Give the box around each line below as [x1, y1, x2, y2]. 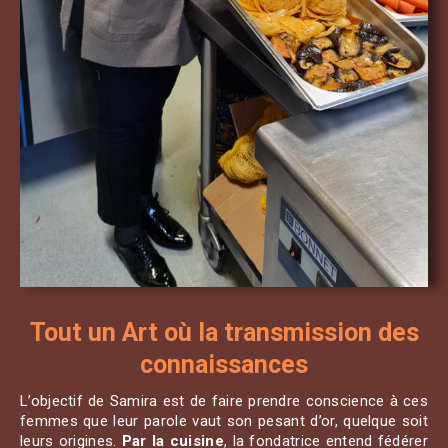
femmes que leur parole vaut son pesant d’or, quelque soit [20, 412, 428, 431]
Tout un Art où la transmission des [29, 318, 419, 348]
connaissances [140, 350, 308, 380]
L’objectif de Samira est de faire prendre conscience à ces [20, 392, 428, 411]
